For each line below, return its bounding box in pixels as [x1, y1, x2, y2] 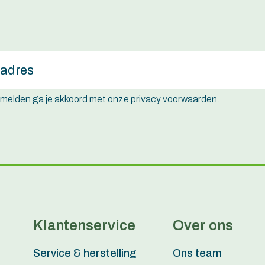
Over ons [172, 217, 233, 233]
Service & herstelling [33, 247, 137, 259]
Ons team [172, 247, 222, 259]
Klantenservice [33, 217, 136, 233]
